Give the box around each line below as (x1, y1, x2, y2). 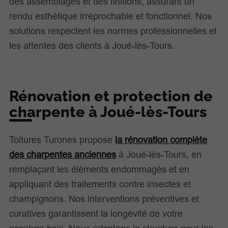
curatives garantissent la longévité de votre (9, 208, 183, 219)
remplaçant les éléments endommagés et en (9, 164, 190, 175)
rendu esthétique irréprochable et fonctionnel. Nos (9, 10, 212, 21)
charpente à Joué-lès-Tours (9, 103, 207, 121)
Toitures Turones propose (9, 134, 116, 146)
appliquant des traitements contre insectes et (9, 179, 191, 190)
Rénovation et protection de (9, 88, 213, 105)
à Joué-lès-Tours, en (116, 149, 202, 160)
